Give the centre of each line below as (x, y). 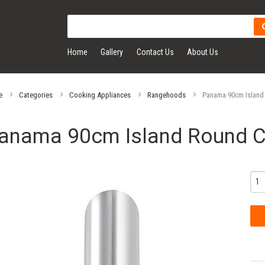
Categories (35, 95)
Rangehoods (166, 95)
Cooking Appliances (100, 95)
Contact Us (155, 52)
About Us (203, 52)
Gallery (112, 52)
